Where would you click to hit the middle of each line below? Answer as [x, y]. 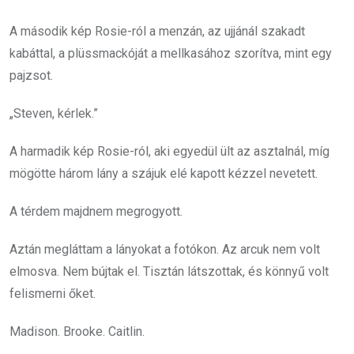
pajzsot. [31, 75]
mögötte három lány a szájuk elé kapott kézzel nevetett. [164, 173]
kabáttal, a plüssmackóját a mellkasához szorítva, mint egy [171, 53]
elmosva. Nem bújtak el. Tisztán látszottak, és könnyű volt [169, 271]
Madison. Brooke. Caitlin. [77, 331]
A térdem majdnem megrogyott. [96, 211]
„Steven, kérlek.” [54, 113]
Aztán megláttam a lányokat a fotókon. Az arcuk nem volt [165, 249]
